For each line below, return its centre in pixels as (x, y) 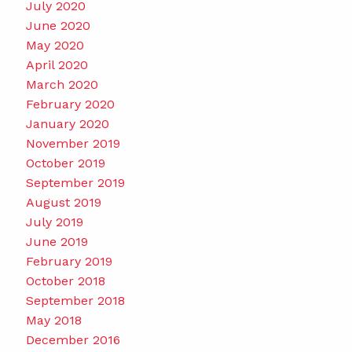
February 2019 (69, 261)
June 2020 (58, 25)
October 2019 (65, 163)
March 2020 (62, 84)
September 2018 (75, 300)
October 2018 (65, 280)
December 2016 (73, 339)
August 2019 (63, 202)
